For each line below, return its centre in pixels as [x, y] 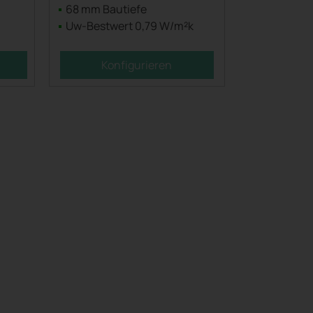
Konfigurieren [137, 65]
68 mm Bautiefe [105, 9]
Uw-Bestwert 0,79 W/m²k [128, 26]
